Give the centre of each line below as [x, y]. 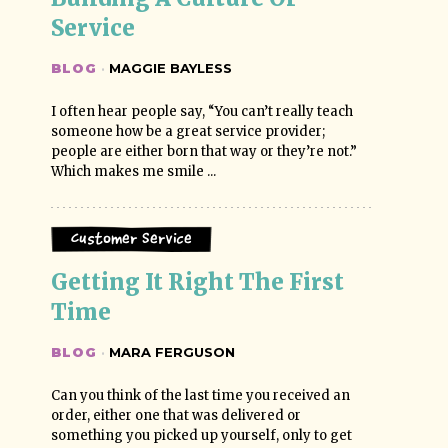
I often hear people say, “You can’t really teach [202, 111]
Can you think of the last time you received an [201, 395]
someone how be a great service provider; [188, 131]
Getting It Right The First [200, 282]
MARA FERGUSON [170, 352]
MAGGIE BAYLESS [169, 68]
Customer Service [132, 239]
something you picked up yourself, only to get [202, 435]
